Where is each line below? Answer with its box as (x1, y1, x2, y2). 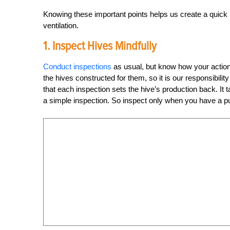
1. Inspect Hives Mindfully (43, 39, 157, 53)
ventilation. (43, 21, 79, 30)
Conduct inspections (43, 62, 111, 71)
